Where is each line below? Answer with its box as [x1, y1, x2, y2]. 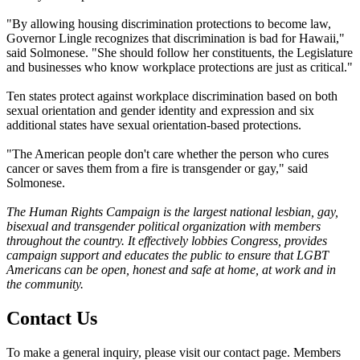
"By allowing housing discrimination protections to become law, [6, 16, 331, 31]
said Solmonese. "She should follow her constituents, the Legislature [6, 45, 353, 59]
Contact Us [6, 307, 97, 329]
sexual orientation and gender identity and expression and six [6, 103, 314, 117]
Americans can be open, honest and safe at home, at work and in [6, 262, 336, 276]
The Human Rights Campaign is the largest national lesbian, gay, [6, 204, 338, 219]
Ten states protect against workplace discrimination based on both [6, 88, 337, 103]
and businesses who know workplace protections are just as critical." [6, 59, 353, 74]
